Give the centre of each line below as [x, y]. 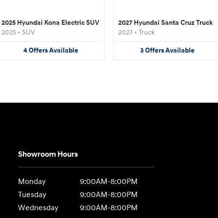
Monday [32, 182]
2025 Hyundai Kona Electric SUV [50, 23]
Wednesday [38, 208]
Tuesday [32, 195]
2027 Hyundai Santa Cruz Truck [165, 23]
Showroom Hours [48, 154]
